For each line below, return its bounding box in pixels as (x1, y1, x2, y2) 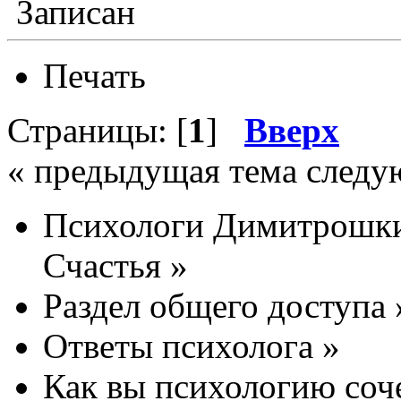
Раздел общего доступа (43, 286, 386, 325)
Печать (43, 55, 146, 95)
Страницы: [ (7, 110, 188, 149)
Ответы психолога (43, 326, 313, 365)
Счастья (43, 245, 161, 285)
